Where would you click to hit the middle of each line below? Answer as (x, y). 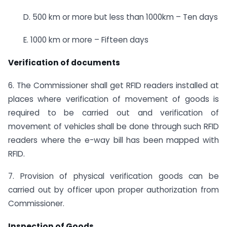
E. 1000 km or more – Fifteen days (86, 40)
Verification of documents (64, 62)
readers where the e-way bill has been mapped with (113, 140)
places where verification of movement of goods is (113, 99)
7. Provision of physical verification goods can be (113, 176)
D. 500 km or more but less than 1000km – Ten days (121, 17)
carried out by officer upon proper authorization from (113, 190)
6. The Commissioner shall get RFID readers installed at (113, 85)
